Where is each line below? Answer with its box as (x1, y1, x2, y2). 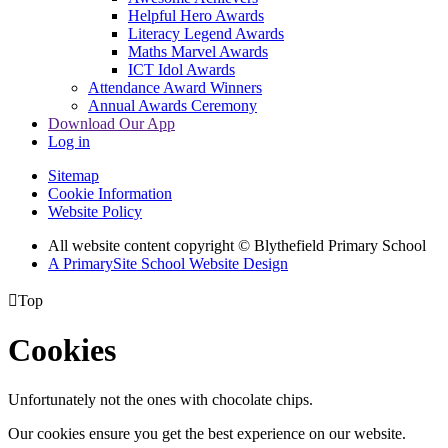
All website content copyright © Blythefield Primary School (48, 236, 426, 254)
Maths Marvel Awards (128, 42, 268, 60)
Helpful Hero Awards (128, 6, 264, 24)
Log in (48, 132, 90, 150)
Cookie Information (48, 184, 172, 202)
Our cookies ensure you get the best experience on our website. (8, 424, 406, 442)
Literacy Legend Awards (128, 24, 284, 42)
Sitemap (48, 166, 99, 184)
